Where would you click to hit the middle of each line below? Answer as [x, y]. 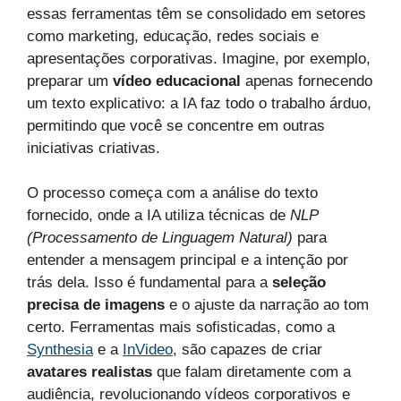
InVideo [148, 350]
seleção [299, 283]
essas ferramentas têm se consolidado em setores [196, 13]
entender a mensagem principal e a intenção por [188, 260]
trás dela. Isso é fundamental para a [149, 283]
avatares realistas [90, 372]
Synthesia [60, 350]
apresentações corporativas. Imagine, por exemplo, [199, 58]
